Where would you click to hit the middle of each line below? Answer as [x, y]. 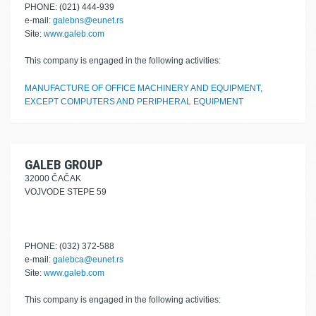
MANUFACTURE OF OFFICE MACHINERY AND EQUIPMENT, [144, 88]
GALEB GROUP [64, 165]
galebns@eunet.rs [88, 20]
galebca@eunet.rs [88, 260]
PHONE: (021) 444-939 [69, 7]
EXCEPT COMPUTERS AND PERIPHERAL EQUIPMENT [134, 102]
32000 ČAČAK [53, 178]
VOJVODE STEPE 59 [66, 192]
